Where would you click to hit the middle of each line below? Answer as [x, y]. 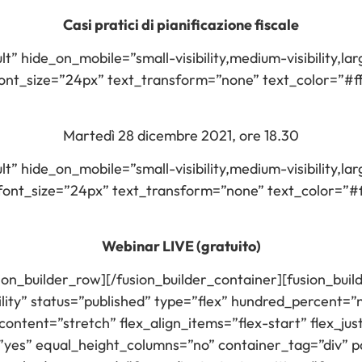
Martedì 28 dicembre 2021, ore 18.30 [181, 135]
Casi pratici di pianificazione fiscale [181, 25]
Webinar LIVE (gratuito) [181, 246]
